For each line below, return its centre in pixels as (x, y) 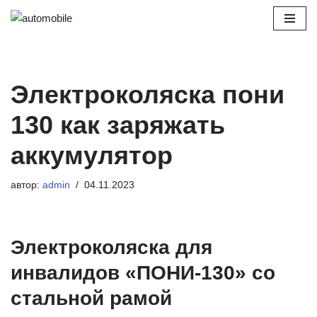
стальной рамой (91, 298)
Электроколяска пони (148, 94)
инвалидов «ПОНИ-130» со (143, 273)
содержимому (44, 72)
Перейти (31, 38)
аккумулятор (92, 155)
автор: (27, 185)
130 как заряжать (118, 125)
